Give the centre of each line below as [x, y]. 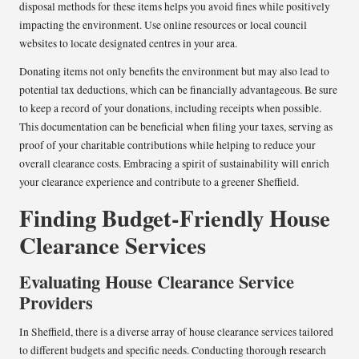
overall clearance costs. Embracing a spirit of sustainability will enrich [174, 163]
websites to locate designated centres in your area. [128, 43]
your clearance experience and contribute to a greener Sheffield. [159, 182]
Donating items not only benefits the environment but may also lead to [174, 71]
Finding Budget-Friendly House [175, 218]
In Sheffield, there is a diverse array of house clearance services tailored [176, 331]
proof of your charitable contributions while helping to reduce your [167, 145]
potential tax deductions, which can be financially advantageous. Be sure [178, 89]
